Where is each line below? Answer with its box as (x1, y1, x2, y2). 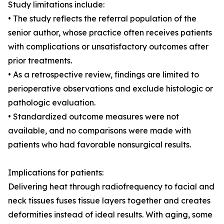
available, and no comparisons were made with (8, 125, 191, 136)
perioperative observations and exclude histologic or (8, 83, 213, 94)
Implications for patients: (8, 167, 103, 178)
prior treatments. (8, 55, 72, 66)
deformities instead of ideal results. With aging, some (8, 209, 212, 220)
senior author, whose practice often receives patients (8, 27, 212, 38)
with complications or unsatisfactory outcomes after (8, 41, 208, 52)
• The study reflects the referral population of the (8, 13, 196, 24)
